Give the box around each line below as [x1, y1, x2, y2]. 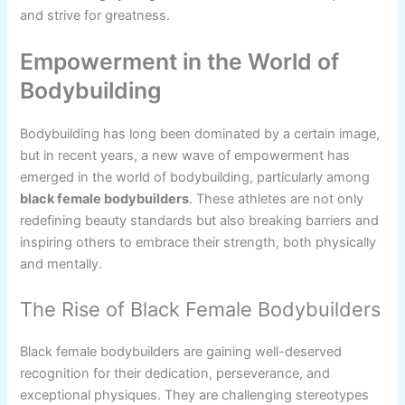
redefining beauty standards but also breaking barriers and [20, 212, 380, 229]
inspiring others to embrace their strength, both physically [20, 233, 377, 250]
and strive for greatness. [20, 6, 171, 24]
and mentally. [20, 255, 103, 272]
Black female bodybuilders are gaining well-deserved [20, 344, 343, 361]
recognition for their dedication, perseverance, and [20, 365, 331, 382]
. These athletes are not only [189, 190, 364, 207]
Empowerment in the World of [20, 47, 340, 75]
